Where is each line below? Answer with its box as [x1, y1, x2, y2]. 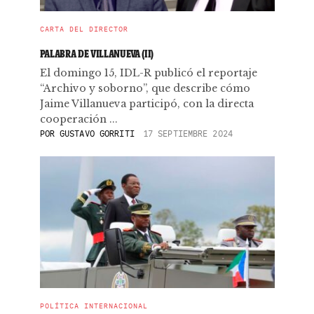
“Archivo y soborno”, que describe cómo [39, 82, 250, 95]
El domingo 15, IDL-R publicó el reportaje [39, 67, 257, 79]
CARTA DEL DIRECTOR [39, 25, 128, 34]
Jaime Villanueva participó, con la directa [39, 97, 254, 110]
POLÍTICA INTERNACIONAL [39, 301, 148, 310]
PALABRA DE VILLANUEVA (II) [39, 47, 154, 60]
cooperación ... [39, 113, 118, 125]
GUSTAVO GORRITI [60, 128, 135, 139]
